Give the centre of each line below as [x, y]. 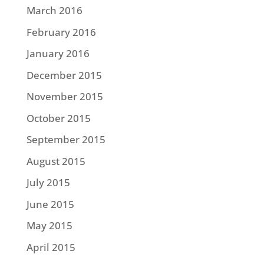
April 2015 [51, 247]
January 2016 [58, 53]
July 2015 [48, 182]
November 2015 [65, 96]
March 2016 [54, 10]
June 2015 [50, 204]
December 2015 [64, 75]
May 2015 [49, 225]
